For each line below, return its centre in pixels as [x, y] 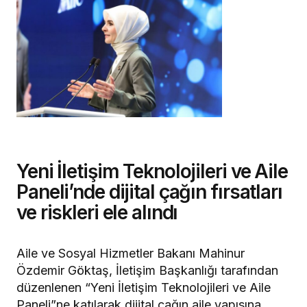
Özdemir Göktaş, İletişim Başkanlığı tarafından [147, 270]
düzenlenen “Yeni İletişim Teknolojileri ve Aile [144, 287]
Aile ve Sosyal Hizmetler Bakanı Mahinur [131, 253]
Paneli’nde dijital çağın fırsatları [149, 192]
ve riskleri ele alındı [97, 212]
